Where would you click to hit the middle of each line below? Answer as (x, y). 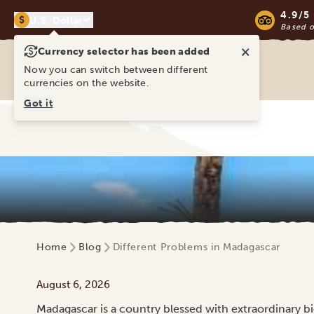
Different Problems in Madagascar (197, 247)
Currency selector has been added (124, 52)
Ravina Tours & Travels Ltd (80, 57)
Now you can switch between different (116, 70)
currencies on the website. (87, 83)
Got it (39, 103)
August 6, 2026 (73, 285)
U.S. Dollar (57, 20)
